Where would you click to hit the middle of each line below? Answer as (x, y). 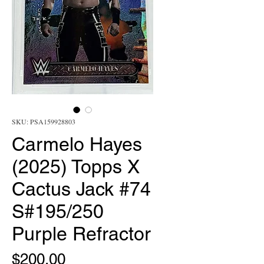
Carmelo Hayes (77, 144)
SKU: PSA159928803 (44, 121)
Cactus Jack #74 (81, 189)
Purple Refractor (81, 234)
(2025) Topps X (76, 166)
